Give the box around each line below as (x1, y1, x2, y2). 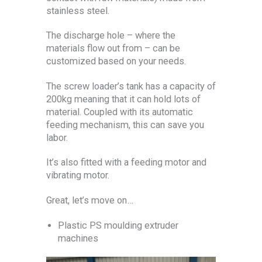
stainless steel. (46, 5, 109, 16)
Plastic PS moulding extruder (58, 219, 178, 231)
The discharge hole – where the (46, 30, 175, 42)
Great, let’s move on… (46, 194, 133, 206)
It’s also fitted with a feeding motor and (46, 157, 206, 168)
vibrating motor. (46, 170, 109, 181)
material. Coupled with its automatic (46, 106, 193, 118)
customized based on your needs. (46, 56, 186, 67)
